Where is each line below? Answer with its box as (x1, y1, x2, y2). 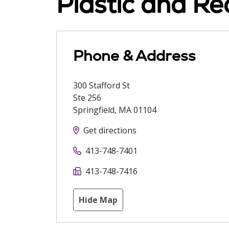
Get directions (83, 125, 136, 136)
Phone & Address (73, 46, 196, 65)
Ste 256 (73, 92, 101, 103)
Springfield (73, 104, 114, 116)
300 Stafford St (73, 80, 130, 91)
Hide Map (79, 194, 118, 205)
